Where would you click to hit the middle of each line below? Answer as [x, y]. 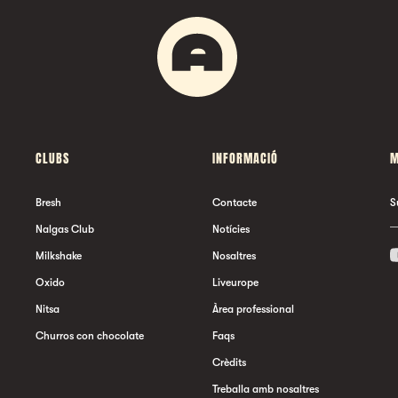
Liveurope [235, 283]
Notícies [231, 229]
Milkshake [58, 256]
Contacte [235, 203]
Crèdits [229, 362]
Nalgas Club [64, 229]
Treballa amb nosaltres [266, 389]
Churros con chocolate [89, 336]
